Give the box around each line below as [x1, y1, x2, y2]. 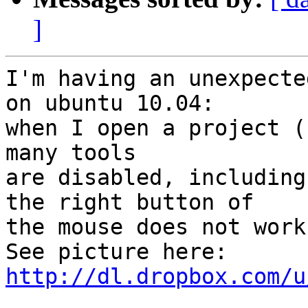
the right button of [5, 190, 254, 215]
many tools [5, 140, 136, 166]
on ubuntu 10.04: [5, 91, 214, 116]
